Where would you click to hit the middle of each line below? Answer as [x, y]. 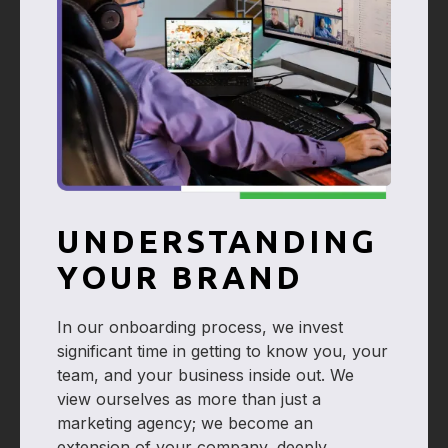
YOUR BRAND [180, 277]
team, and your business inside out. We [206, 375]
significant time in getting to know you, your [223, 351]
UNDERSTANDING [217, 241]
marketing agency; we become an [185, 423]
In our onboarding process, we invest [200, 327]
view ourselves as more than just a [189, 399]
